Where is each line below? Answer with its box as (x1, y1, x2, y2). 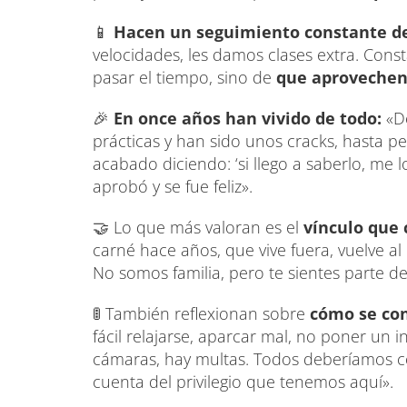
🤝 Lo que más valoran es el (93, 215, 303, 238)
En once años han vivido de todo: (114, 106, 382, 129)
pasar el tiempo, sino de (93, 65, 276, 88)
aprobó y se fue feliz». (93, 174, 253, 197)
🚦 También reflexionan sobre (93, 302, 310, 324)
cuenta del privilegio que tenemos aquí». (93, 370, 393, 392)
